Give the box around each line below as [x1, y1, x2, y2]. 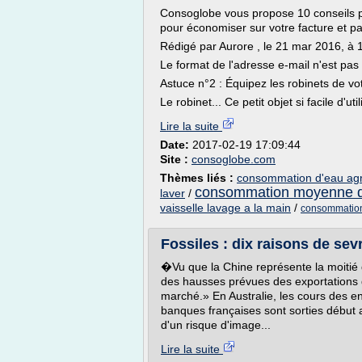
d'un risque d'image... [161, 318, 271, 331]
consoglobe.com [192, 153, 276, 166]
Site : [160, 153, 192, 166]
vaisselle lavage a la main [160, 201, 291, 214]
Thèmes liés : [160, 171, 237, 184]
